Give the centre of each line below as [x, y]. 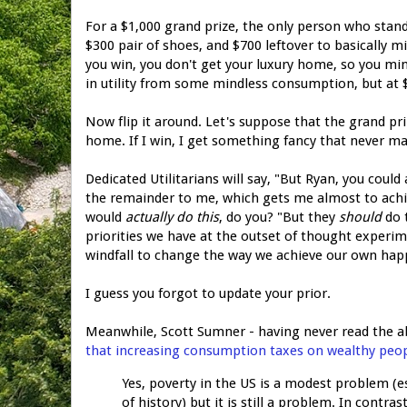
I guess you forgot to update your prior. [208, 293]
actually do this [172, 217]
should [360, 217]
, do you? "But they [279, 217]
